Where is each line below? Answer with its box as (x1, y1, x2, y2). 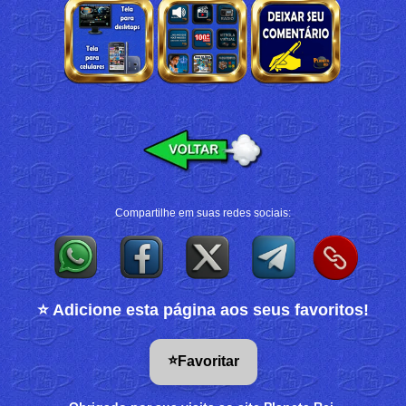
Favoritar (177, 353, 239, 370)
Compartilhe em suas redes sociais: (115, 207, 291, 219)
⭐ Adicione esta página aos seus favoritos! (37, 300, 369, 319)
